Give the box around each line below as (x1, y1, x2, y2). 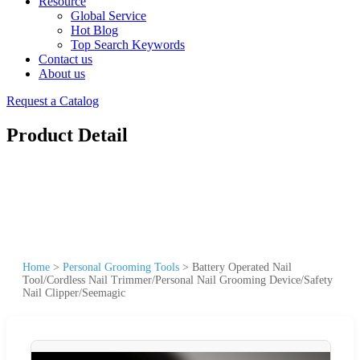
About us (39, 67, 85, 80)
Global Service (71, 9, 146, 22)
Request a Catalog (6, 94, 99, 108)
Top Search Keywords (71, 38, 185, 51)
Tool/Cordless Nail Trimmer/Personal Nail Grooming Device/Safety (22, 273, 333, 286)
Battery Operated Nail (192, 260, 292, 273)
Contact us (39, 52, 92, 66)
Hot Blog (71, 23, 118, 37)
